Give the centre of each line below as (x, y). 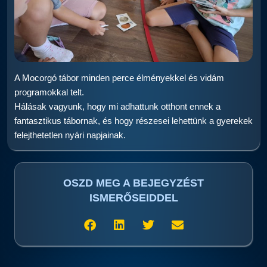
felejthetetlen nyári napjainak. (70, 135)
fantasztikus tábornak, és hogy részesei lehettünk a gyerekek (133, 121)
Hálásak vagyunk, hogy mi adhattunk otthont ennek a (117, 106)
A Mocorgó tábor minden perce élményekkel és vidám (119, 78)
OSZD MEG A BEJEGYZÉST (133, 183)
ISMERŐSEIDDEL (133, 198)
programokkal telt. (49, 92)
